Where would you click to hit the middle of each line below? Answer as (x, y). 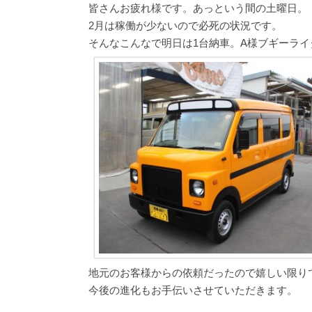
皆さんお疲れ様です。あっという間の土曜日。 (198, 8)
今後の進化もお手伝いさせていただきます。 (193, 290)
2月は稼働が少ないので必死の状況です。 (185, 25)
